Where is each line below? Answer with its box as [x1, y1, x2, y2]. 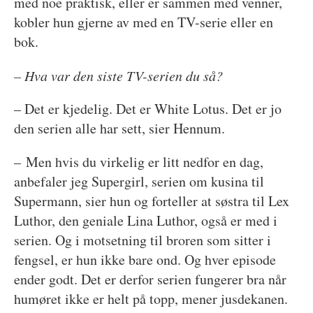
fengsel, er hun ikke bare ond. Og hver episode [13, 249, 276, 269]
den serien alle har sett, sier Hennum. [13, 118, 230, 138]
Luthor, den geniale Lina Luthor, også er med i [13, 210, 277, 230]
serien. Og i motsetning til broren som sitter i [13, 230, 271, 249]
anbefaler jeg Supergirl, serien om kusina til [13, 171, 264, 191]
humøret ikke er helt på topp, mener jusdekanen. [13, 289, 288, 308]
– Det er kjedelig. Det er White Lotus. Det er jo [13, 99, 282, 118]
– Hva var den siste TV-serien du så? [13, 66, 223, 85]
